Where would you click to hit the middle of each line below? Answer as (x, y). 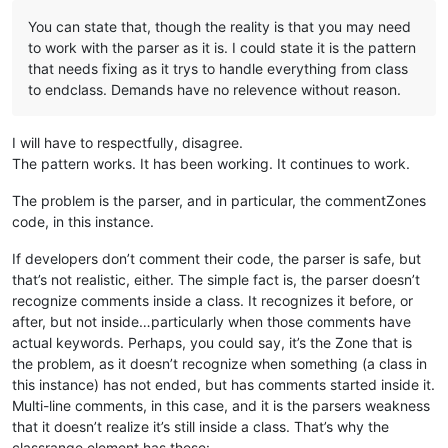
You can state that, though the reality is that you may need (219, 26)
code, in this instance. (83, 221)
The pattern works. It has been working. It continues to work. (211, 163)
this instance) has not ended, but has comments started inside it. (223, 384)
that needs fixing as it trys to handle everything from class (218, 68)
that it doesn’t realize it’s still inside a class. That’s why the (200, 426)
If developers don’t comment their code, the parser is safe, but (216, 258)
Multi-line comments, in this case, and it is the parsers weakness (221, 405)
